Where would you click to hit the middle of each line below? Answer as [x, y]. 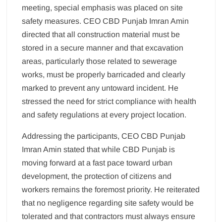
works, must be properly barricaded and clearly [104, 75]
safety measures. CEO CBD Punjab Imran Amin [106, 21]
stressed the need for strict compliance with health [109, 102]
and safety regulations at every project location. [104, 115]
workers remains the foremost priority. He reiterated [111, 190]
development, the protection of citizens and [97, 176]
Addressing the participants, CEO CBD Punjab [104, 136]
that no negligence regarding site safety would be [108, 203]
